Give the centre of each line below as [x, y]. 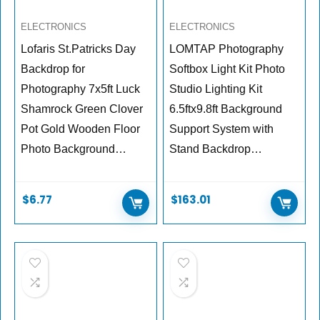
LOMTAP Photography [227, 49]
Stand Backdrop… [216, 149]
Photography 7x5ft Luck [81, 89]
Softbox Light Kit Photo [227, 69]
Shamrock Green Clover [82, 109]
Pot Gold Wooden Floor [81, 129]
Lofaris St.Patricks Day [79, 49]
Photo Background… [74, 149]
